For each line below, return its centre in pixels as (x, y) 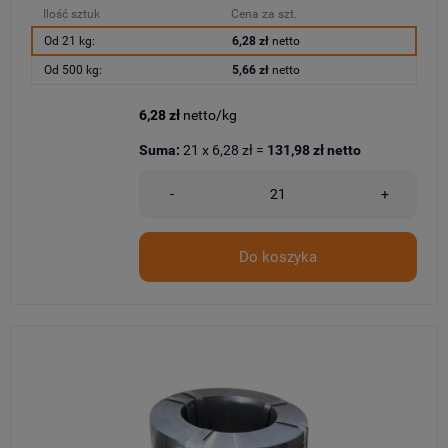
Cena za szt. (264, 13)
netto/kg (210, 114)
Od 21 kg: (69, 40)
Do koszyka (278, 256)
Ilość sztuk (71, 13)
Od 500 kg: (73, 69)
